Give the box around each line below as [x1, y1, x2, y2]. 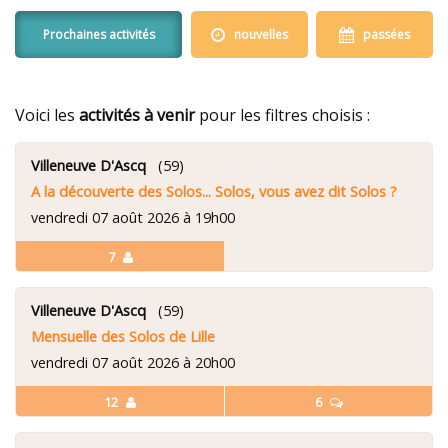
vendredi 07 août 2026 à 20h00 [31, 352, 235, 372]
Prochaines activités [42, 25, 155, 43]
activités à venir [79, 103, 195, 126]
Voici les [15, 103, 79, 126]
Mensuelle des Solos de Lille [31, 326, 215, 346]
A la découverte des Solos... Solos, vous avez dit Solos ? [31, 181, 397, 201]
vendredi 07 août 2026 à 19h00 [31, 207, 235, 227]
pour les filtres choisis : [195, 103, 370, 126]
